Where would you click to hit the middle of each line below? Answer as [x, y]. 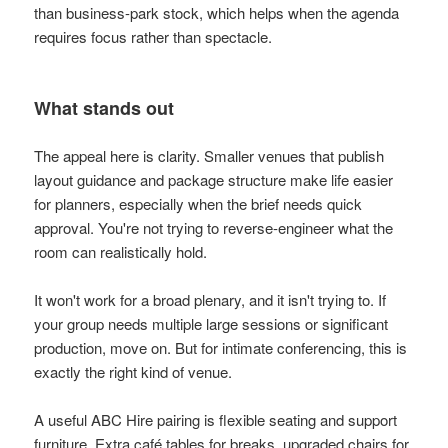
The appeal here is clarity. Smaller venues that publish [209, 155]
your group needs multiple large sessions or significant [211, 323]
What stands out [104, 107]
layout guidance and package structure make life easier [214, 179]
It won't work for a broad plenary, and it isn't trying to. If [210, 299]
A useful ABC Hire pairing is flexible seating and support [216, 419]
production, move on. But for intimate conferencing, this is [221, 347]
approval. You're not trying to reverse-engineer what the [214, 227]
